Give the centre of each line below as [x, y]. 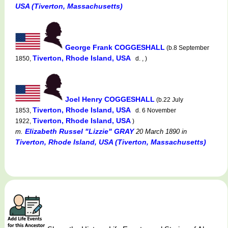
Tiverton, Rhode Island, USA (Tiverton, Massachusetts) [111, 142]
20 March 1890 [157, 131]
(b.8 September [187, 48]
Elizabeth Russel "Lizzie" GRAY [79, 131]
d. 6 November [154, 110]
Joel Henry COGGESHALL [110, 99]
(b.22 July [169, 99]
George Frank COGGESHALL [115, 47]
